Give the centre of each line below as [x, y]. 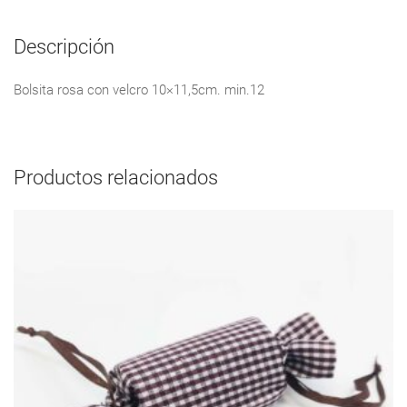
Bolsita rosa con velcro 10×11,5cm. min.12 [139, 89]
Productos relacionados [116, 177]
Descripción [64, 46]
